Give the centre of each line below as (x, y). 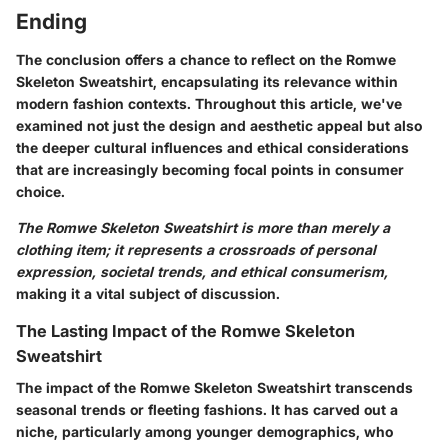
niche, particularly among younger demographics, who (204, 431)
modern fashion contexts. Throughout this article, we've (209, 103)
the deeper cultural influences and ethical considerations (212, 147)
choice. (40, 191)
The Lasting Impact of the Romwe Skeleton (185, 330)
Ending (51, 22)
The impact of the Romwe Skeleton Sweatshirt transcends (214, 387)
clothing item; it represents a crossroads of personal (196, 249)
